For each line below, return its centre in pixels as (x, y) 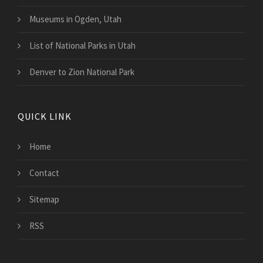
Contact (44, 173)
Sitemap (44, 199)
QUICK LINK (45, 116)
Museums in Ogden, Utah (75, 19)
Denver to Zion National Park (82, 72)
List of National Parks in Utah (82, 45)
